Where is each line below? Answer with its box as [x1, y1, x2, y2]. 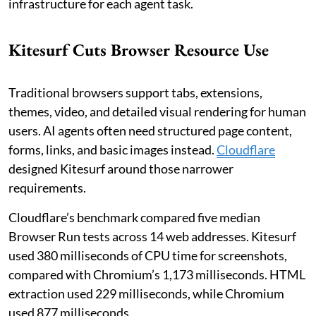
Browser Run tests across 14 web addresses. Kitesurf [8, 229, 296, 245]
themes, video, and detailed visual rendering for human [8, 104, 306, 120]
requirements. [8, 180, 86, 196]
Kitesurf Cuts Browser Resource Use [8, 39, 269, 61]
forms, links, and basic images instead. [8, 142, 217, 158]
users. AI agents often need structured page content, [8, 123, 292, 139]
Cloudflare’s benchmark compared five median [8, 209, 260, 226]
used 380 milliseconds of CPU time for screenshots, [8, 248, 287, 264]
